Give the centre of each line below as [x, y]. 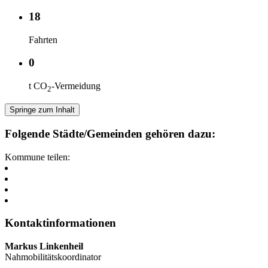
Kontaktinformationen [60, 223]
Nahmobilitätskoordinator [53, 257]
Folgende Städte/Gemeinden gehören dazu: [110, 133]
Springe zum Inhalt [42, 110]
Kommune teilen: [37, 157]
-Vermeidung [76, 86]
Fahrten [43, 39]
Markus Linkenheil [44, 246]
